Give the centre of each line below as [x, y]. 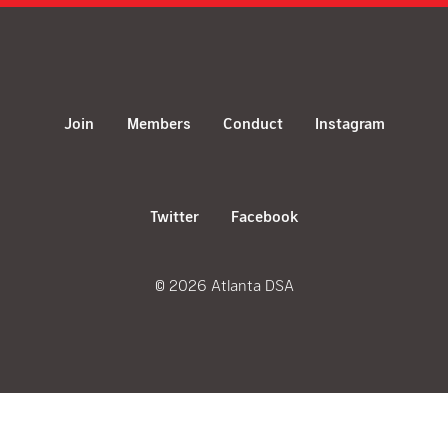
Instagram [350, 123]
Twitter [174, 216]
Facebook [264, 216]
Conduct [253, 123]
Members [159, 123]
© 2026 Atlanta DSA [224, 285]
